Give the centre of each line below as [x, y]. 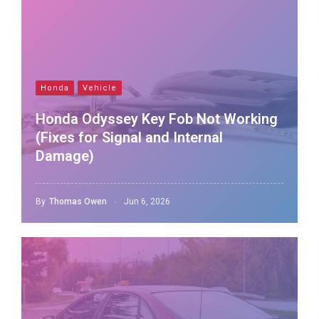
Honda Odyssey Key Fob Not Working [157, 119]
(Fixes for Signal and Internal [129, 137]
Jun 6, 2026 [147, 202]
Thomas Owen [78, 202]
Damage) [65, 156]
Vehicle [100, 88]
